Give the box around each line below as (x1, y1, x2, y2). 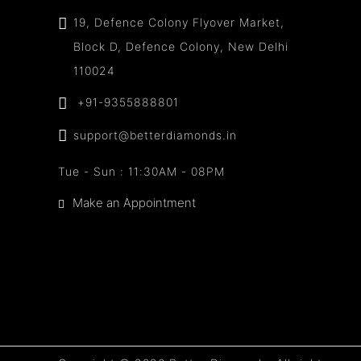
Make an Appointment (73, 194, 196, 210)
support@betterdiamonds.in (73, 127, 237, 142)
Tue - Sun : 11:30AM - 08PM (58, 164, 225, 178)
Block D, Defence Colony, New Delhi (73, 39, 288, 54)
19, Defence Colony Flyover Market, (73, 15, 284, 30)
